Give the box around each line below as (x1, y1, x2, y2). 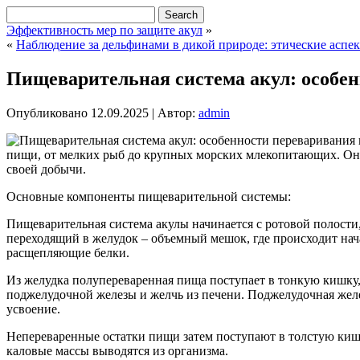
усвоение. (6, 301, 60, 316)
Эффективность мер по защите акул (6, 23, 202, 37)
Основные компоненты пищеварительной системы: (6, 189, 291, 203)
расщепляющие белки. (6, 245, 129, 260)
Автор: (157, 105, 195, 120)
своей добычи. (6, 162, 86, 176)
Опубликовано (6, 105, 88, 120)
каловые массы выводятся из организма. (6, 343, 228, 358)
